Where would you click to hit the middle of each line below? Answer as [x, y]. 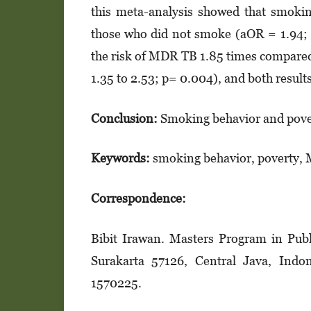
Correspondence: [138, 199]
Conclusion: [124, 118]
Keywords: [121, 158]
